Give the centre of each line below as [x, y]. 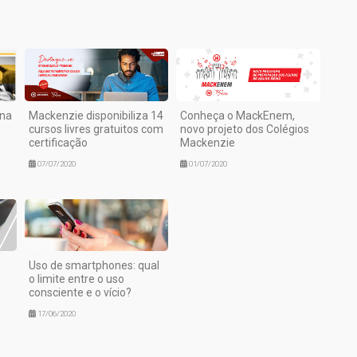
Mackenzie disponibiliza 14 [96, 115]
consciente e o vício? [80, 293]
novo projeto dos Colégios [245, 129]
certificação [58, 142]
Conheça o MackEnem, [238, 115]
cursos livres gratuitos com [96, 129]
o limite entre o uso [76, 279]
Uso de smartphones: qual [94, 266]
